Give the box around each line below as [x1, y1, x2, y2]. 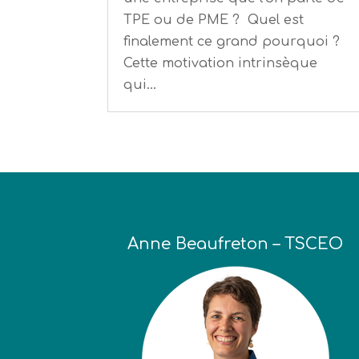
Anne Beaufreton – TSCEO [127, 235, 344, 254]
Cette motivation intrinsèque [123, 55, 318, 71]
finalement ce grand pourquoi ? [123, 34, 341, 49]
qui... [123, 77, 157, 92]
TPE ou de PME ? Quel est [123, 12, 305, 27]
